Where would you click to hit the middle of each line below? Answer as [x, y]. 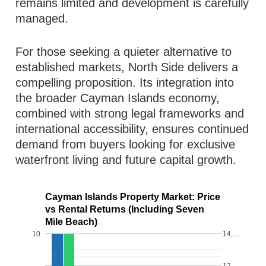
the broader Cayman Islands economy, [118, 98]
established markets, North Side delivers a [127, 67]
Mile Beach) [72, 222]
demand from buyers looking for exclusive [126, 144]
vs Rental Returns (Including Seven [125, 210]
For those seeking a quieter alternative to [124, 52]
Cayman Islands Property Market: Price [133, 197]
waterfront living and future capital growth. [126, 160]
